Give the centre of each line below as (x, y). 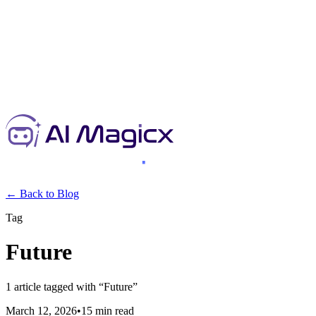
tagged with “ (72, 286)
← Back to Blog (42, 194)
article (28, 286)
